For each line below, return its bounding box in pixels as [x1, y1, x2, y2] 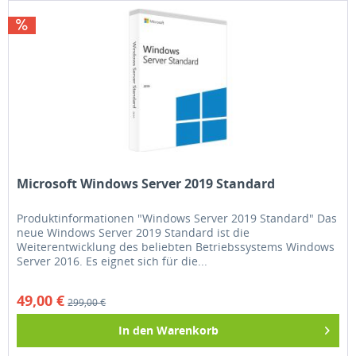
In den [118, 322, 154, 338]
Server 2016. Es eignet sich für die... [17, 253, 208, 269]
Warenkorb [157, 322, 219, 338]
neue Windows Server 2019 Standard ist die [17, 224, 250, 240]
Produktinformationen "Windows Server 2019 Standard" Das [17, 210, 338, 226]
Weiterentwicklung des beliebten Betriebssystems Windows [17, 238, 335, 254]
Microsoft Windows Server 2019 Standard [17, 174, 276, 192]
